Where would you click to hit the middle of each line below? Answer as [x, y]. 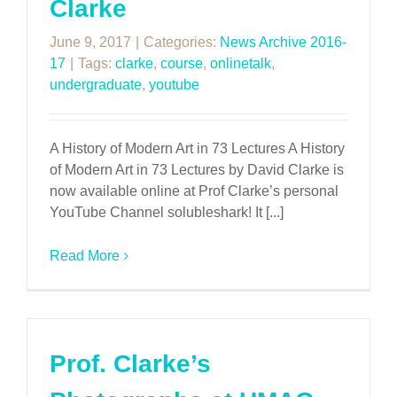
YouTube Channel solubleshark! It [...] [167, 212]
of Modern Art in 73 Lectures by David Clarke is [197, 170]
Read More [85, 256]
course [182, 63]
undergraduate [96, 85]
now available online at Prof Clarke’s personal [194, 191]
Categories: [182, 42]
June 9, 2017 [90, 42]
